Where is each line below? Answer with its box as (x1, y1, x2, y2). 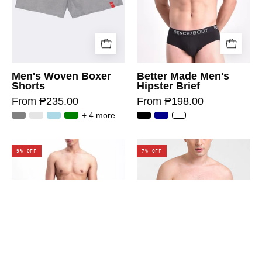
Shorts (12, 80, 45, 92)
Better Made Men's (137, 70, 229, 82)
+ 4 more (82, 111, 115, 120)
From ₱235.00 (12, 95, 78, 107)
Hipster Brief (137, 80, 200, 92)
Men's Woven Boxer (12, 70, 111, 82)
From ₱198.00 (137, 95, 204, 107)
